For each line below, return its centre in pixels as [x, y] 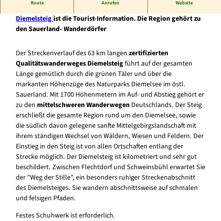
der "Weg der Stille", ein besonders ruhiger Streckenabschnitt [106, 178]
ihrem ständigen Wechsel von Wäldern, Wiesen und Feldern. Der [110, 136]
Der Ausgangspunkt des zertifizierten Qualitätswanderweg [105, 9]
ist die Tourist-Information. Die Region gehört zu [127, 19]
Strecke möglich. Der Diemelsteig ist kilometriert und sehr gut [106, 157]
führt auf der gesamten [158, 64]
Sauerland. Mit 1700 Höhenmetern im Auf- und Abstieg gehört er [110, 95]
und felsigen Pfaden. [46, 199]
